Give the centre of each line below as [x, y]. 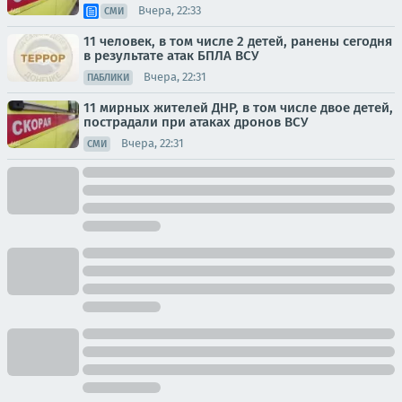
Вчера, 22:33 [170, 11]
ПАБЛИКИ [108, 77]
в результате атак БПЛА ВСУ [171, 55]
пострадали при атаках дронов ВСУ [196, 122]
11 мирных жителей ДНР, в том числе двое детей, [238, 107]
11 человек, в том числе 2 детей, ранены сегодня [238, 41]
